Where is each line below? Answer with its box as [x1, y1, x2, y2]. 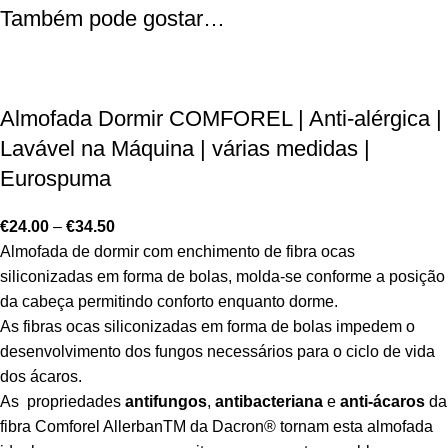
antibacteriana [211, 392, 327, 410]
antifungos [125, 392, 207, 410]
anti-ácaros [336, 392, 425, 410]
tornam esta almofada [280, 417, 433, 435]
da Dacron [190, 417, 264, 435]
